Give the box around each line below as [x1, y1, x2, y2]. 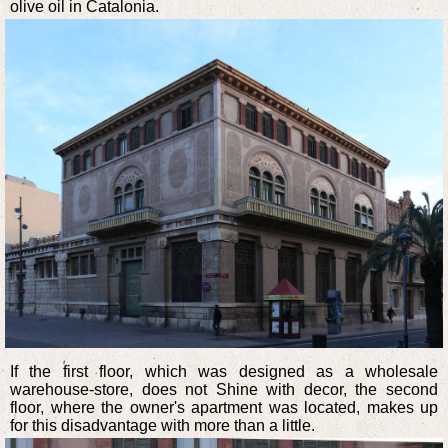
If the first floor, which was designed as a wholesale [10, 362, 438, 380]
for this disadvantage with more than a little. [10, 416, 315, 434]
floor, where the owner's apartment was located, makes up [10, 398, 438, 416]
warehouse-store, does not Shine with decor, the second [10, 380, 438, 398]
